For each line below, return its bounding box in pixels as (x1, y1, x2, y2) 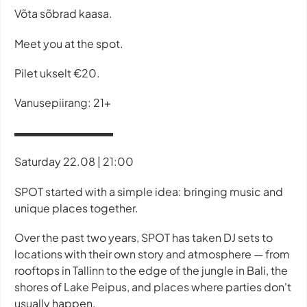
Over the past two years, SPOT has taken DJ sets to (14, 230, 273, 245)
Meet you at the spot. (14, 36, 123, 51)
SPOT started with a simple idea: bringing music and (14, 184, 283, 199)
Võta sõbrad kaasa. (14, 6, 112, 21)
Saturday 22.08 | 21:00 (14, 154, 134, 169)
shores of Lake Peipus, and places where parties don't (14, 279, 291, 294)
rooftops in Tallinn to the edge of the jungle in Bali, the (14, 262, 288, 278)
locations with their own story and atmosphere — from (14, 246, 290, 261)
